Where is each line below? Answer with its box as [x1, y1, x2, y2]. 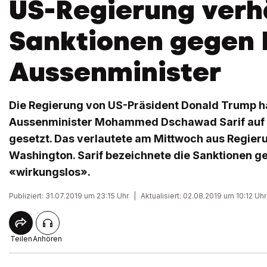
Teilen [10, 234, 32, 243]
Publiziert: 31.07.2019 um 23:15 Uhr [9, 191, 129, 200]
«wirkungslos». [9, 166, 91, 178]
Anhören [33, 234, 62, 243]
